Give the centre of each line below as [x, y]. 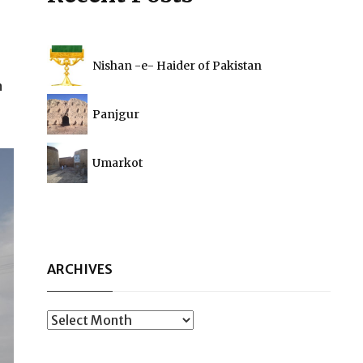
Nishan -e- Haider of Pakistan [177, 66]
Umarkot [117, 163]
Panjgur [116, 114]
